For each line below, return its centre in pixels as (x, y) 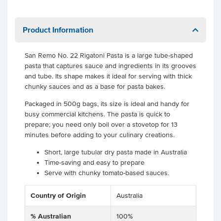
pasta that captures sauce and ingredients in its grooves (110, 66)
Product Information (58, 30)
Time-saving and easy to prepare (94, 163)
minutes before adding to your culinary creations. (101, 135)
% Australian (51, 216)
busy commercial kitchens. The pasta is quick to (97, 114)
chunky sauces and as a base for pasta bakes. (96, 87)
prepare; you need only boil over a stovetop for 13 (101, 125)
